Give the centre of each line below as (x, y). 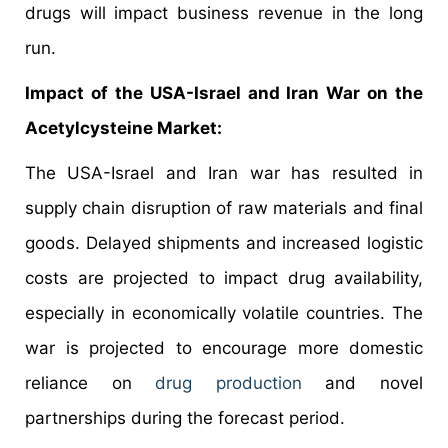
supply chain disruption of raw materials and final (224, 207)
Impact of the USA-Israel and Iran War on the (224, 92)
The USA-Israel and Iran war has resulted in (224, 172)
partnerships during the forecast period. (185, 417)
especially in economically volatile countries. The (224, 312)
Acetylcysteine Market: (123, 127)
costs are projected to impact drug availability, (224, 277)
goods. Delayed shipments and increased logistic (224, 242)
